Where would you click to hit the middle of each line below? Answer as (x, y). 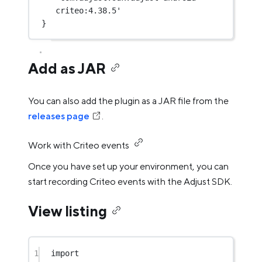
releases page (59, 116)
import (65, 253)
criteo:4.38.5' (89, 10)
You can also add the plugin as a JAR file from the (128, 101)
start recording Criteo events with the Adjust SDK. (130, 182)
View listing (68, 211)
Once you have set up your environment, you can (128, 166)
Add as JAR (67, 68)
